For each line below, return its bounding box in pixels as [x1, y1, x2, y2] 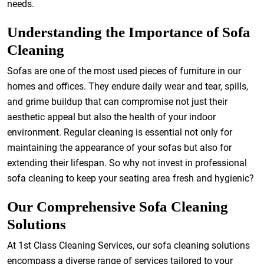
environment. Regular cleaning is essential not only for [7, 127, 232, 138]
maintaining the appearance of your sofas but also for [7, 142, 232, 153]
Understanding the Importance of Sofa [7, 24, 250, 40]
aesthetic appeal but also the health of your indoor [7, 111, 216, 123]
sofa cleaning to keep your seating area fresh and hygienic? [7, 173, 254, 184]
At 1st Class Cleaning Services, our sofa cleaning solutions [7, 240, 250, 251]
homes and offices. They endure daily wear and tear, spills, [7, 81, 248, 92]
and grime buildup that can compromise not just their [7, 96, 227, 107]
